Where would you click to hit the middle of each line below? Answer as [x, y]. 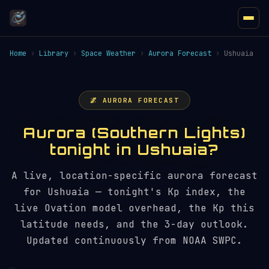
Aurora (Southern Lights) [134, 133]
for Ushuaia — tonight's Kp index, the [134, 192]
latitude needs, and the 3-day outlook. [134, 224]
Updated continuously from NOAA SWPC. [134, 240]
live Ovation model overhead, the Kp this [134, 208]
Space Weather [108, 53]
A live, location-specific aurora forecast [134, 176]
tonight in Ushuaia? [134, 150]
